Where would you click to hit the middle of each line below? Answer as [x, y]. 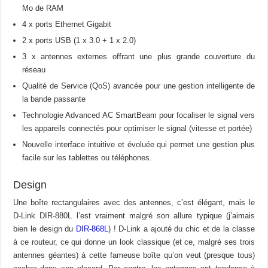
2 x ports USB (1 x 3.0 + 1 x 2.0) [79, 41]
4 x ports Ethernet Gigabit [67, 25]
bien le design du [45, 229]
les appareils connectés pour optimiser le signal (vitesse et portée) [137, 129]
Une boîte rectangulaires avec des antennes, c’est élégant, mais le [134, 203]
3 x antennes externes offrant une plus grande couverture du [138, 57]
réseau [34, 70]
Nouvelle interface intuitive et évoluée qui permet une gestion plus [138, 145]
